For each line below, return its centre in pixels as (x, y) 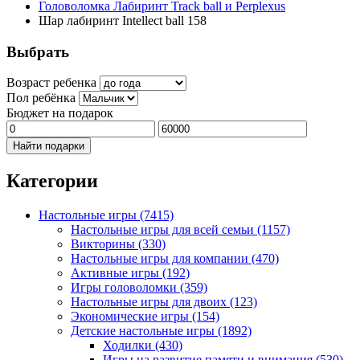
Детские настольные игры (144, 331)
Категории (52, 181)
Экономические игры (131, 317)
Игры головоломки (125, 288)
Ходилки (129, 346)
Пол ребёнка (41, 98)
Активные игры (117, 273)
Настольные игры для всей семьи (164, 230)
